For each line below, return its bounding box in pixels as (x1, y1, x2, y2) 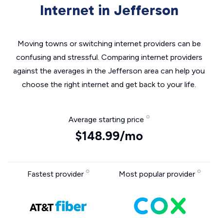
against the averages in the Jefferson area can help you (13, 66, 205, 75)
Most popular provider (119, 169, 197, 179)
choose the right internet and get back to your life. (22, 80, 196, 89)
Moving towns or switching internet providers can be (17, 39, 201, 48)
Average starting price (68, 115, 146, 124)
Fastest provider (27, 169, 86, 179)
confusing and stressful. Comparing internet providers (16, 53, 202, 62)
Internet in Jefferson (39, 1, 179, 19)
